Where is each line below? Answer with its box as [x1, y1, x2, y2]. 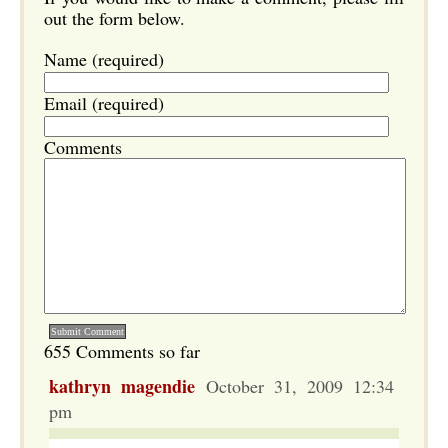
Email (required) [44, 91, 164, 115]
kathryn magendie [49, 373, 195, 399]
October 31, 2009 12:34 [195, 374, 394, 398]
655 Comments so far [44, 339, 200, 363]
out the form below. [44, 6, 185, 30]
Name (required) [44, 47, 164, 71]
